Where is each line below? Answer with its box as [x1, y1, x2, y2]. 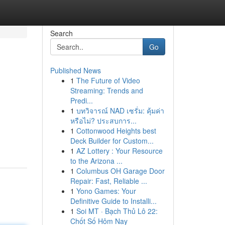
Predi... [70, 95, 93, 105]
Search [50, 28, 73, 38]
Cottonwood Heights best [76, 126, 156, 136]
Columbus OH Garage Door [76, 166, 165, 176]
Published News [50, 65, 101, 75]
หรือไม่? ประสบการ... [70, 116, 137, 126]
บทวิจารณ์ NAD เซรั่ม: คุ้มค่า [76, 105, 164, 116]
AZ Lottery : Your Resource [76, 146, 163, 156]
